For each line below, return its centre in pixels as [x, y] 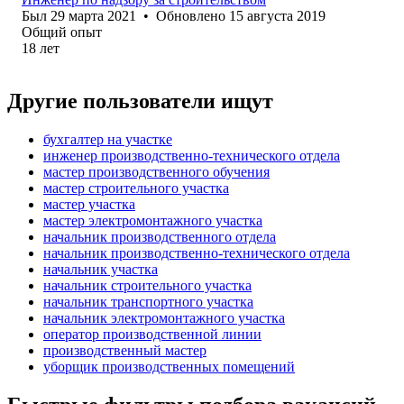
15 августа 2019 [277, 15]
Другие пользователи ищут [140, 101]
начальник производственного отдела [160, 236]
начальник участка [101, 269]
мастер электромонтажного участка [153, 220]
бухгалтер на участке [108, 139]
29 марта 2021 [93, 15]
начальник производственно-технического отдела [197, 252]
